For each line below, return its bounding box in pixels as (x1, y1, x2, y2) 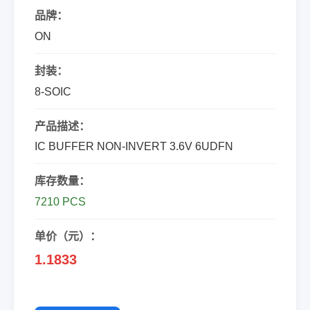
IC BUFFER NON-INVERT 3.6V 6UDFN (35, 140, 233, 152)
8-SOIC (35, 86, 71, 98)
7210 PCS (35, 196, 86, 208)
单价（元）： (35, 230, 101, 242)
